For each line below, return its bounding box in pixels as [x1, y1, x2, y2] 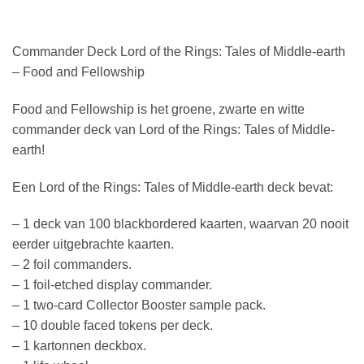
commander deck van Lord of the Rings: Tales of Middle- [12, 122, 335, 136]
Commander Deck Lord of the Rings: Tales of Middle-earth [12, 45, 345, 59]
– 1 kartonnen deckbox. [12, 339, 146, 353]
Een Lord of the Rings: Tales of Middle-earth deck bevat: [12, 180, 333, 194]
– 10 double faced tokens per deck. [12, 318, 213, 333]
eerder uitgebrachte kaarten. [12, 237, 174, 252]
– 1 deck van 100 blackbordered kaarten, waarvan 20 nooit [12, 217, 349, 232]
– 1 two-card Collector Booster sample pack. [12, 298, 266, 313]
